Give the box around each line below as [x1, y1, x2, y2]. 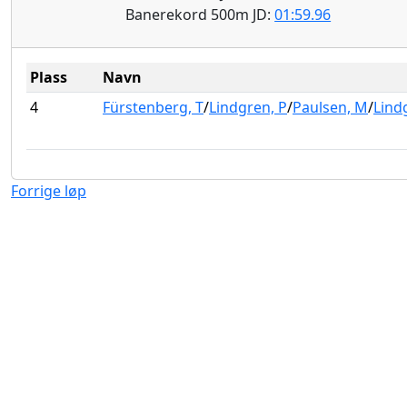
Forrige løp [11, 180, 86, 201]
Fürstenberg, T [103, 96, 203, 117]
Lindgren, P [209, 96, 287, 117]
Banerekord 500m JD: [125, 4, 275, 25]
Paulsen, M [293, 96, 368, 117]
